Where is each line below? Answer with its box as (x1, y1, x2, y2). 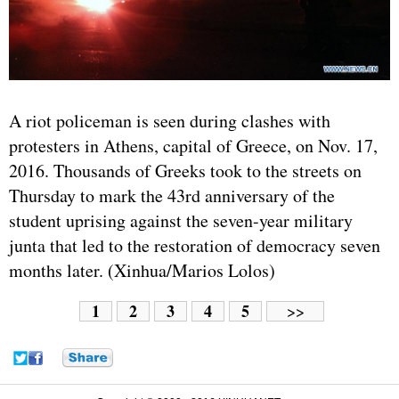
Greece (236, 134, 287, 159)
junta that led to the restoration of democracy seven (9, 233, 380, 258)
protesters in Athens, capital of (9, 134, 236, 159)
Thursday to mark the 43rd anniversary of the (9, 183, 335, 208)
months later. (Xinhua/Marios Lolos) (9, 258, 275, 283)
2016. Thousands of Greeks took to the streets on (9, 159, 362, 183)
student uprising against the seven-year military (9, 208, 353, 233)
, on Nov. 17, (287, 134, 378, 159)
